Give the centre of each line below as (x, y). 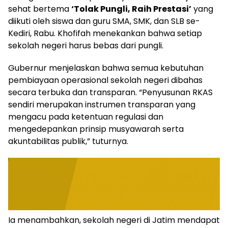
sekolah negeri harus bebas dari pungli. (86, 45)
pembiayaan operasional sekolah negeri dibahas (105, 80)
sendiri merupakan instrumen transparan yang (102, 104)
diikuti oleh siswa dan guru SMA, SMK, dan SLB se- (104, 21)
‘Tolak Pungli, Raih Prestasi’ (131, 9)
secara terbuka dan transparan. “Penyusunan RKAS (110, 92)
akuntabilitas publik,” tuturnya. (68, 141)
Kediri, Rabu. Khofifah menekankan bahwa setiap (105, 33)
